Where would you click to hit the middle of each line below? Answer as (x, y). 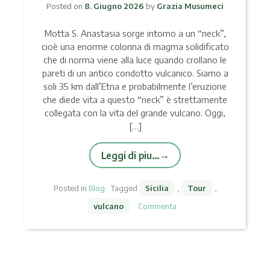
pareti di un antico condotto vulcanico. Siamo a (135, 73)
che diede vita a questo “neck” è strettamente (135, 99)
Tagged (125, 188)
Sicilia (157, 188)
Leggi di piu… (130, 155)
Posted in (71, 188)
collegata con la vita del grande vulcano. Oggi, (135, 112)
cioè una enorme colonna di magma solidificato (135, 46)
